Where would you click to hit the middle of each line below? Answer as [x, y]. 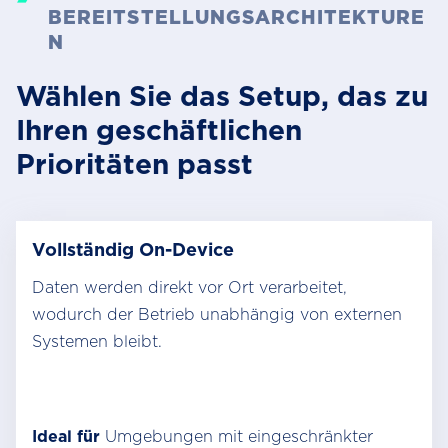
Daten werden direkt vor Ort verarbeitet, [189, 287]
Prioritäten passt [134, 164]
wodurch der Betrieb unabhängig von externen [217, 314]
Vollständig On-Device [133, 249]
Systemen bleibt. [97, 341]
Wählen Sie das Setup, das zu [222, 96]
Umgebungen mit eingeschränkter [236, 436]
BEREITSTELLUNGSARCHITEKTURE [237, 17]
